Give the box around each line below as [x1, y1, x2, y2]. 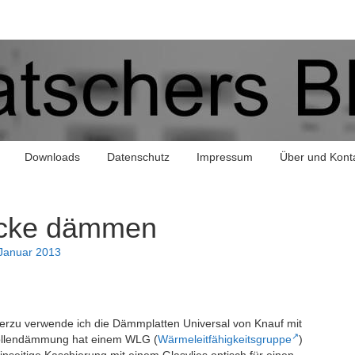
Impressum [196, 151, 253, 163]
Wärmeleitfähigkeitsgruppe [158, 333, 292, 345]
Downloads [24, 151, 80, 163]
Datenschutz [106, 151, 170, 163]
